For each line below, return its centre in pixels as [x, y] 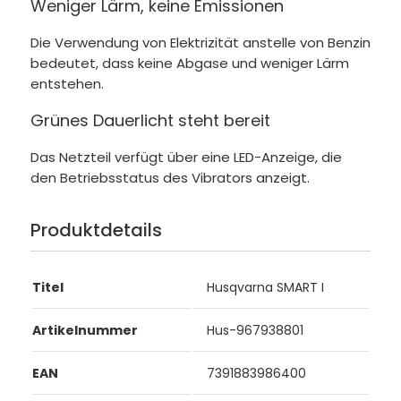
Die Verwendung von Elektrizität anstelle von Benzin [200, 42]
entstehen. [67, 83]
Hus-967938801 [255, 331]
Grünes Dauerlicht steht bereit [150, 120]
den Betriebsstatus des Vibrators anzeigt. [170, 177]
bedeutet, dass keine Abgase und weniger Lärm [189, 63]
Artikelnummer [85, 331]
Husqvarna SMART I [265, 288]
